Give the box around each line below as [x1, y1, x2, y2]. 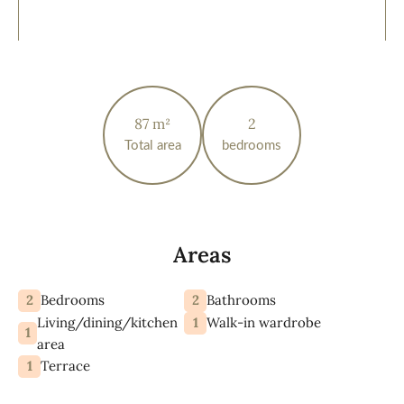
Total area [124, 139, 181, 153]
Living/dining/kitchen [37, 313, 179, 331]
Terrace [41, 357, 90, 375]
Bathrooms [207, 291, 276, 309]
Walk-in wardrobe [207, 314, 321, 332]
